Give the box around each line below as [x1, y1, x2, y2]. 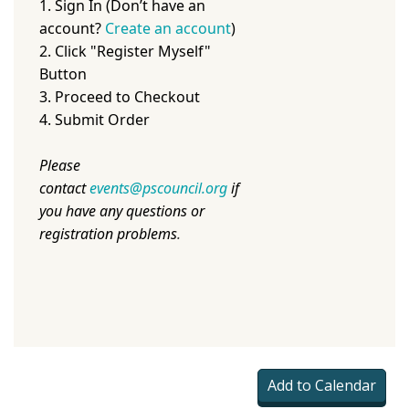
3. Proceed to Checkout [39, 87, 200, 108]
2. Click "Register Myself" [39, 41, 211, 62]
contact [39, 178, 89, 199]
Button [39, 64, 87, 85]
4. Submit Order [39, 110, 153, 131]
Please [39, 155, 80, 176]
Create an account [105, 18, 231, 39]
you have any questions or [39, 201, 204, 222]
